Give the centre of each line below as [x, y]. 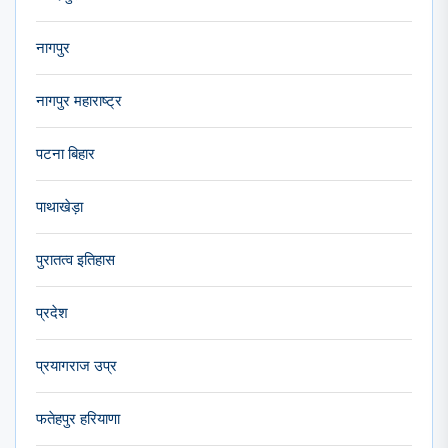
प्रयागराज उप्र [76, 365]
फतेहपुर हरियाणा [78, 418]
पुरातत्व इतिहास [75, 259]
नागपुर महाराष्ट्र [79, 100]
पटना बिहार [65, 153]
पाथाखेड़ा [59, 206]
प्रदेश [52, 312]
